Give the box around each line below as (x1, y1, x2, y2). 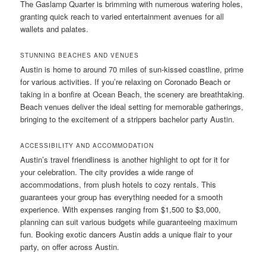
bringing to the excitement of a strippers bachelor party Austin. (20, 113, 235, 125)
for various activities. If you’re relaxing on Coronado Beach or (20, 75, 231, 87)
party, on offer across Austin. (20, 241, 120, 252)
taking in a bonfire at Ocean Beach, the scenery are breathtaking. (20, 88, 245, 100)
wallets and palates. (20, 23, 89, 34)
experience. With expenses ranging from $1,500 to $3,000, (20, 204, 221, 215)
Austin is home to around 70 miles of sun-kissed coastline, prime (20, 63, 244, 75)
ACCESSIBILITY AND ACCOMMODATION (20, 141, 154, 150)
